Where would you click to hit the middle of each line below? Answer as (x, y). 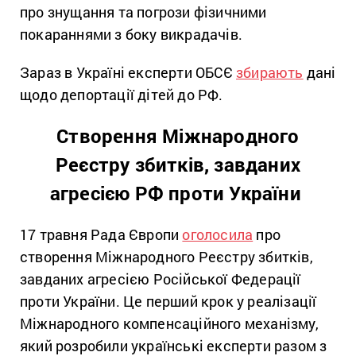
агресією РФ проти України (178, 193)
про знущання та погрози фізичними (143, 12)
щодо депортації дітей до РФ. (122, 94)
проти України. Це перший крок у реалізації (168, 301)
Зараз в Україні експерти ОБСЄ (128, 72)
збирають (270, 72)
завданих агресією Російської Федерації (161, 279)
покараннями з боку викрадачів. (131, 34)
